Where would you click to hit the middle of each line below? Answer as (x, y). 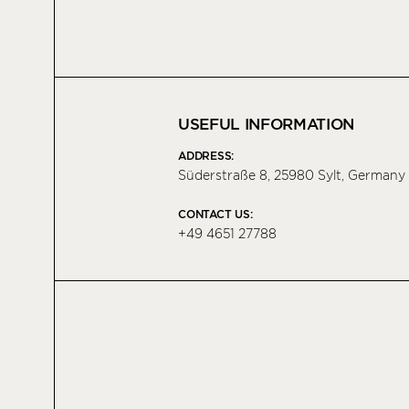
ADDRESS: (206, 156)
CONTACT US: (215, 215)
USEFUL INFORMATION (266, 125)
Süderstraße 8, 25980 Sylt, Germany (292, 176)
